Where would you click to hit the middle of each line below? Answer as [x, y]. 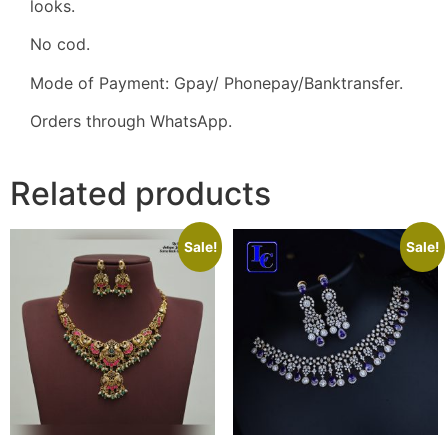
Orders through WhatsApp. [131, 120]
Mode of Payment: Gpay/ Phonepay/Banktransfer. [216, 82]
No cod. [60, 44]
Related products [140, 194]
